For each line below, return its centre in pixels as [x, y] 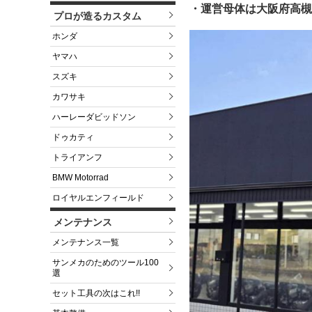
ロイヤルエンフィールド [98, 198]
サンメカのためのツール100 [106, 263]
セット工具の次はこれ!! [96, 294]
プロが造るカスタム [97, 16]
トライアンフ [77, 158]
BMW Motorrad [80, 178]
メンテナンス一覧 [86, 243]
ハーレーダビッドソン [94, 117]
